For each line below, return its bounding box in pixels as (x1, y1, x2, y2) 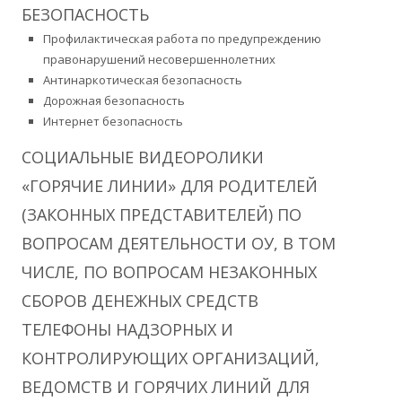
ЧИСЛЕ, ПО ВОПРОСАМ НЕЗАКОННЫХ (22, 260, 317, 283)
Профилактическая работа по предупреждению (43, 30, 321, 47)
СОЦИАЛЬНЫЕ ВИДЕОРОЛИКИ (22, 145, 264, 168)
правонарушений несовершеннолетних (43, 50, 275, 67)
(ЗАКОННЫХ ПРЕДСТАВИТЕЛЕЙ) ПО (22, 203, 301, 225)
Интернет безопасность (43, 112, 183, 129)
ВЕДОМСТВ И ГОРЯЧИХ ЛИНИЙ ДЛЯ (22, 375, 310, 398)
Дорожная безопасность (43, 92, 185, 109)
